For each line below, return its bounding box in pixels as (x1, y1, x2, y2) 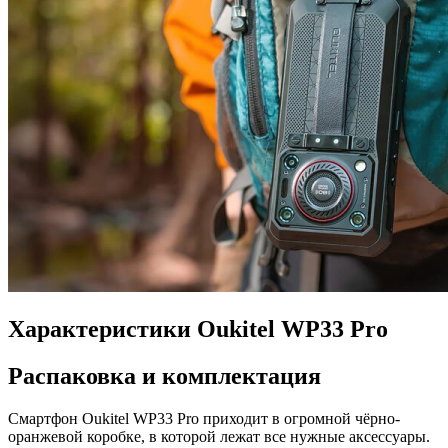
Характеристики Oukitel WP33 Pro (8, 315, 388, 342)
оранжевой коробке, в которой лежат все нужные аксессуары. (8, 427, 430, 445)
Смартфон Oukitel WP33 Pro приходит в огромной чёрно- (8, 409, 400, 427)
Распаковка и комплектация (8, 362, 321, 389)
